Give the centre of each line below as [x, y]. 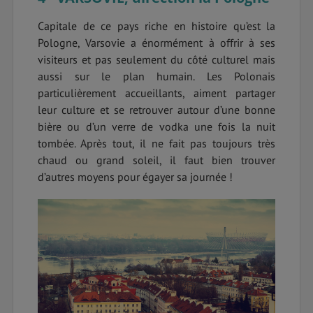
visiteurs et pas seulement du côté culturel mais [156, 60]
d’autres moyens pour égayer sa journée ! [135, 177]
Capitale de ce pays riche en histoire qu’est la [156, 26]
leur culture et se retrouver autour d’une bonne [156, 110]
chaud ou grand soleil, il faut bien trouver [156, 160]
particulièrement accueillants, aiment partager [156, 93]
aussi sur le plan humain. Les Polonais [156, 77]
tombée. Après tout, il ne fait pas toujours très [156, 144]
